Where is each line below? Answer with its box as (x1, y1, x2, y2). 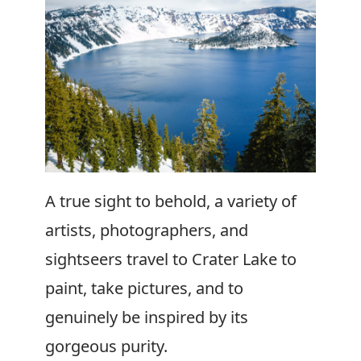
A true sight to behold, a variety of (45, 190, 297, 212)
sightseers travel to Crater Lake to (45, 248, 297, 270)
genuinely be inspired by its (45, 306, 248, 328)
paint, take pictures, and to (45, 277, 243, 299)
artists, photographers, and (45, 219, 248, 241)
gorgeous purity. (45, 335, 168, 357)
